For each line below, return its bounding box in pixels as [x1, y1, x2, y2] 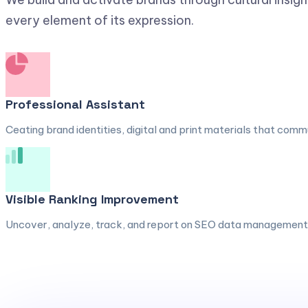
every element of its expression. [5, 12, 194, 28]
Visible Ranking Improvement [5, 191, 179, 208]
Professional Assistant [5, 96, 145, 113]
